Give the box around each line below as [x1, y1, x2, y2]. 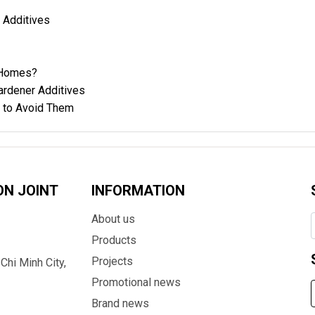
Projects [91, 255, 133, 268]
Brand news [91, 297, 149, 310]
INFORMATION [91, 182, 185, 199]
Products [91, 233, 136, 247]
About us [91, 212, 135, 226]
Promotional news [91, 276, 181, 289]
